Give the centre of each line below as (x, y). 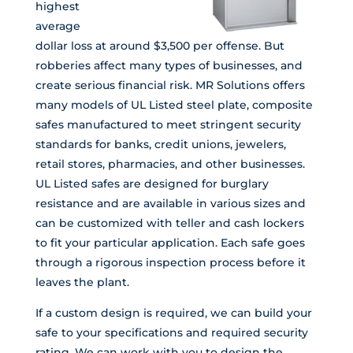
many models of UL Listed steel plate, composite (174, 105)
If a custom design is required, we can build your (173, 313)
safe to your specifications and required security (171, 333)
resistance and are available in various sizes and (170, 204)
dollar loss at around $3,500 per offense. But (160, 46)
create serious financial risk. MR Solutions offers (170, 85)
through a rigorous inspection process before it (170, 263)
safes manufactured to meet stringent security (168, 125)
